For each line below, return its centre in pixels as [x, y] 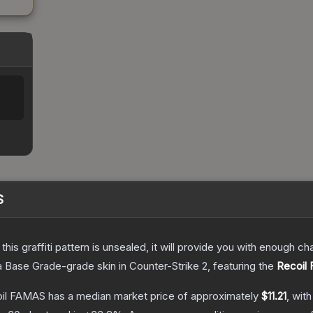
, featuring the [242, 266]
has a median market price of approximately [153, 296]
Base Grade [33, 266]
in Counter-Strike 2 [162, 266]
